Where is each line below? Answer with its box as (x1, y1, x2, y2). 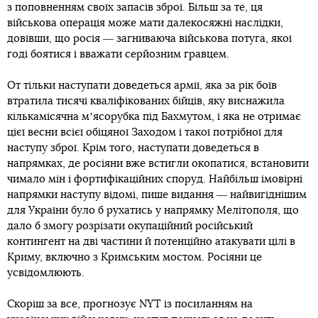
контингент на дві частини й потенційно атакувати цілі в (7, 236, 295, 248)
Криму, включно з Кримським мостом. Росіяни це (7, 252, 262, 263)
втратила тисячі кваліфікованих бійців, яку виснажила (7, 96, 285, 107)
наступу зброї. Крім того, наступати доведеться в (7, 143, 259, 154)
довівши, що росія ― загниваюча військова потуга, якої (7, 33, 292, 45)
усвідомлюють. (7, 268, 84, 279)
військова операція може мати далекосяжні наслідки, (7, 18, 283, 29)
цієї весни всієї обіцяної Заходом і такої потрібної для (7, 127, 283, 138)
